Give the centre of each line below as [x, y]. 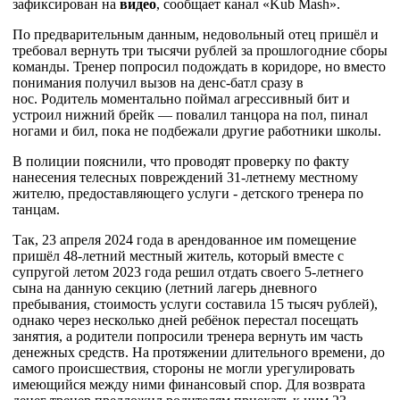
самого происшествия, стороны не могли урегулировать [183, 368]
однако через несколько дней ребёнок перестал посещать [185, 320]
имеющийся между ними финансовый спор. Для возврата [189, 384]
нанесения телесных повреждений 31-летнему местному [185, 177]
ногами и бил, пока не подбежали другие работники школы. [197, 131]
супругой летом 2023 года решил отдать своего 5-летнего [188, 272]
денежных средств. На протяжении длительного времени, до [199, 352]
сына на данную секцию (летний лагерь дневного [165, 288]
